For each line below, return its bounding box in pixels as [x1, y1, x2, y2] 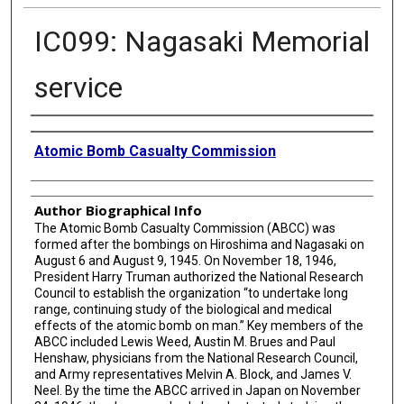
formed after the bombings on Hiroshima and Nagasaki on [33, 236, 364, 252]
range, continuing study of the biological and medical [33, 301, 332, 317]
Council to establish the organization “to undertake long [33, 285, 348, 300]
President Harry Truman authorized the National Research [33, 269, 363, 284]
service [33, 69, 123, 105]
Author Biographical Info [33, 200, 202, 219]
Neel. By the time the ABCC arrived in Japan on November [33, 382, 361, 398]
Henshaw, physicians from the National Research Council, [33, 350, 358, 365]
